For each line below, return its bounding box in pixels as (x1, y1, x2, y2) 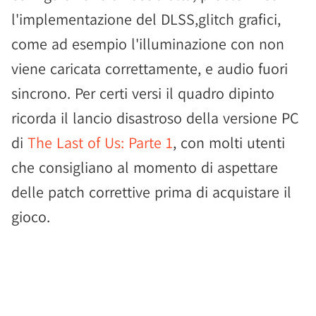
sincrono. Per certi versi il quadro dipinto (11, 83, 274, 103)
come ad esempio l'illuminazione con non (11, 34, 284, 54)
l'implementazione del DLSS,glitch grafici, (11, 9, 281, 29)
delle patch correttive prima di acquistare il (11, 182, 291, 202)
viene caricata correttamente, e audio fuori (11, 59, 288, 78)
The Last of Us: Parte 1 (28, 133, 173, 152)
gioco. (11, 207, 50, 226)
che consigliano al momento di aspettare (11, 157, 278, 177)
